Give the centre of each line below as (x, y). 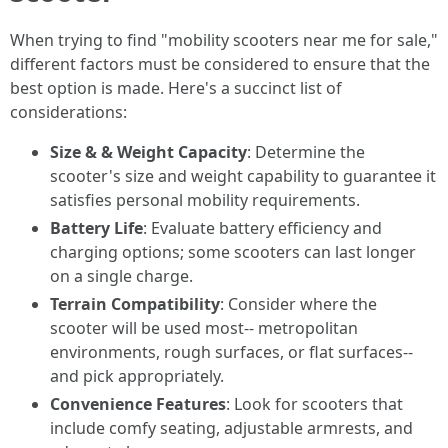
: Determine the (306, 152)
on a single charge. (121, 276)
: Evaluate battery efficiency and (262, 228)
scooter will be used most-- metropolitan (204, 328)
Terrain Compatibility (135, 304)
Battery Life (96, 228)
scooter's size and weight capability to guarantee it (243, 176)
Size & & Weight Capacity (148, 152)
